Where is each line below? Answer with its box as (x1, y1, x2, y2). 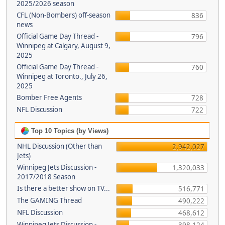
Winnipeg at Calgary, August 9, (16, 41, 110, 50)
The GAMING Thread (17, 196, 82, 205)
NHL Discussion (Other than (17, 142, 102, 151)
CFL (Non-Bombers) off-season (16, 11, 110, 20)
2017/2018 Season (17, 172, 75, 181)
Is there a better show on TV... (17, 184, 110, 193)
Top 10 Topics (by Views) (29, 127, 108, 135)
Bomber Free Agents (16, 93, 82, 102)
